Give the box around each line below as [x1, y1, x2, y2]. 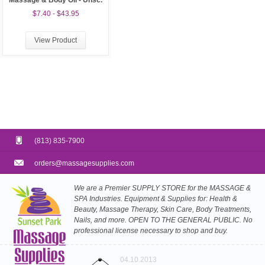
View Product [34, 36, 77, 44]
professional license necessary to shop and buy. [74, 227, 228, 235]
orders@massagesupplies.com [34, 159, 134, 167]
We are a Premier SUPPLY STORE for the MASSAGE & [74, 184, 251, 192]
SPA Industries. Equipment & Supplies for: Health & [74, 195, 237, 203]
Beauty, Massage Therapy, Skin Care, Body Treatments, [74, 205, 251, 214]
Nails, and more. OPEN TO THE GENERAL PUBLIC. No [74, 216, 253, 224]
